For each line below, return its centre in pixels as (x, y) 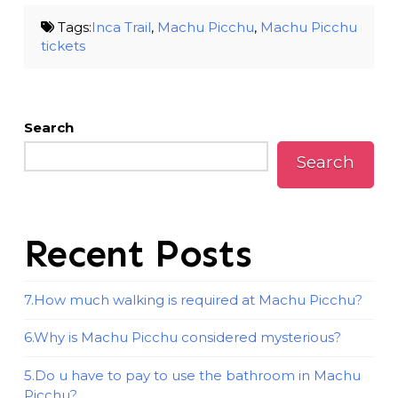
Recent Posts (138, 254)
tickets (63, 46)
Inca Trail (122, 28)
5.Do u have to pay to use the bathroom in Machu (192, 375)
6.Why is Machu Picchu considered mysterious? (182, 338)
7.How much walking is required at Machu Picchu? (193, 299)
